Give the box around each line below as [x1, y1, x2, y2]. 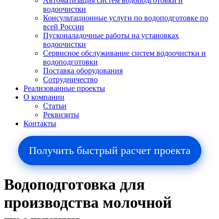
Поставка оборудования [43, 66, 123, 75]
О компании [23, 93, 65, 101]
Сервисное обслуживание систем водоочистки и [43, 49, 206, 57]
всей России [43, 22, 84, 31]
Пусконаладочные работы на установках [43, 31, 179, 40]
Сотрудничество [43, 75, 98, 84]
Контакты [23, 119, 56, 128]
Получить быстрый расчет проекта [28, 144, 191, 156]
